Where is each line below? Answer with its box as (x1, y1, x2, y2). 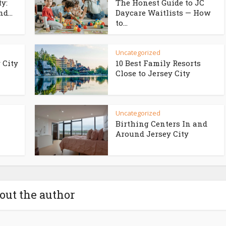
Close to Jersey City (116, 68, 190, 78)
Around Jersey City (116, 129, 189, 139)
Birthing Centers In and (116, 119, 207, 129)
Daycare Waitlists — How (116, 8, 210, 18)
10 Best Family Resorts (116, 58, 201, 68)
